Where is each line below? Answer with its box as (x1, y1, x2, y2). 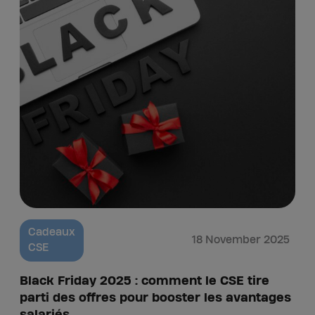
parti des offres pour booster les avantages (20, 292, 291, 304)
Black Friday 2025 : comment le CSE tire (20, 275, 269, 287)
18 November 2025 (192, 235, 290, 245)
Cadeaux (28, 227, 75, 238)
